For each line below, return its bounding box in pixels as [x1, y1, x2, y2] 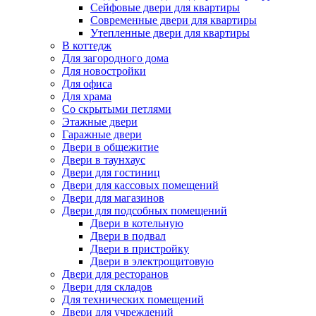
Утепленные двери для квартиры [90, 27, 250, 39]
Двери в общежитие [62, 141, 159, 154]
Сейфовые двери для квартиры [90, 1, 240, 14]
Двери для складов [62, 281, 152, 293]
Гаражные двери [62, 128, 142, 141]
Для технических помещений [62, 293, 204, 306]
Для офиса [62, 78, 112, 90]
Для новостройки [62, 65, 146, 78]
